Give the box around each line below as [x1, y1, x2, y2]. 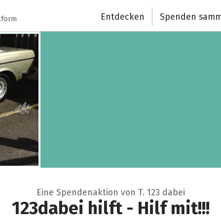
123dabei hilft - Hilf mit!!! [11, 198, 210, 219]
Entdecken [101, 11, 145, 22]
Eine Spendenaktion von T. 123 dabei [36, 187, 185, 198]
